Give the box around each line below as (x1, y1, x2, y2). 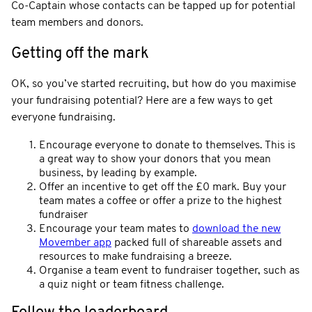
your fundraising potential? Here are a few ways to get (11, 95, 273, 107)
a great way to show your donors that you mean (39, 153, 271, 165)
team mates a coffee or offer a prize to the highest (39, 195, 282, 207)
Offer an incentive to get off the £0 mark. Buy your (39, 181, 286, 193)
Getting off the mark (11, 45, 149, 62)
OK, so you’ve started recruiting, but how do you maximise (11, 78, 296, 90)
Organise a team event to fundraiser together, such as (39, 265, 299, 276)
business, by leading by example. (39, 167, 197, 179)
